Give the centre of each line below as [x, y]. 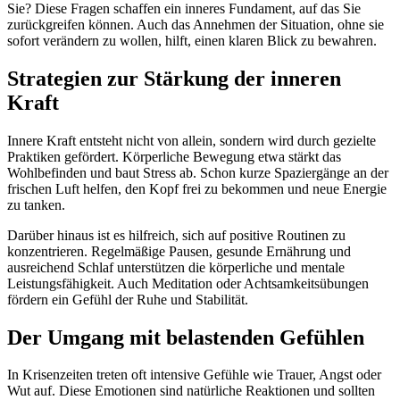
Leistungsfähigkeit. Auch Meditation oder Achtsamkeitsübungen [188, 283]
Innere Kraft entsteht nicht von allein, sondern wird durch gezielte [192, 140]
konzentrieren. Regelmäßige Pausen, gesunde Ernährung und [179, 251]
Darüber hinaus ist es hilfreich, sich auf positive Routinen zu [176, 235]
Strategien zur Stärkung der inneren [174, 78]
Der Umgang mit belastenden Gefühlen [186, 337]
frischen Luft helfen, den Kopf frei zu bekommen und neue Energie [197, 188]
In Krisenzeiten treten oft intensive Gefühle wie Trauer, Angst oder [194, 375]
